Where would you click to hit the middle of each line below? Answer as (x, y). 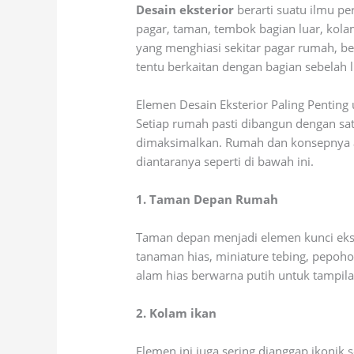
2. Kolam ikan (177, 313)
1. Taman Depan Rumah (207, 200)
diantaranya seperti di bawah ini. (227, 162)
